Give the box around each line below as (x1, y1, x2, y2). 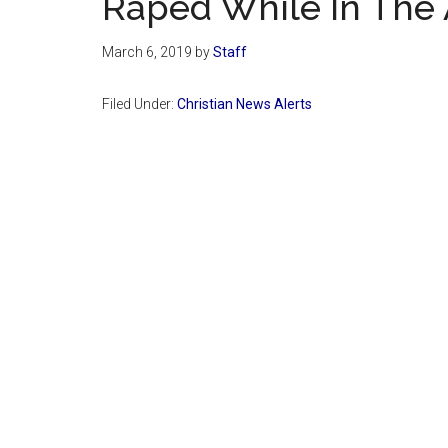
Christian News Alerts (177, 95, 312, 112)
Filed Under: (102, 95, 177, 112)
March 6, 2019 (102, 43, 192, 60)
